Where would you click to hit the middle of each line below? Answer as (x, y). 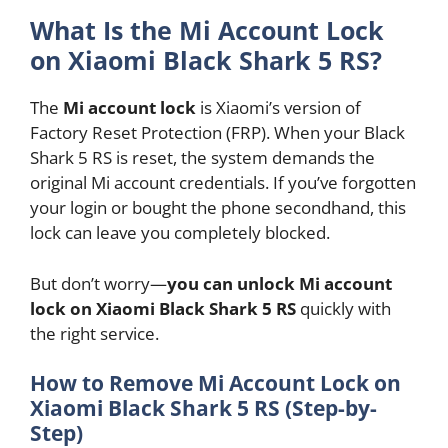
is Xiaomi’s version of (278, 108)
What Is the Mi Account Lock (207, 30)
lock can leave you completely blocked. (180, 233)
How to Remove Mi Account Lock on (215, 383)
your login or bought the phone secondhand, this (218, 208)
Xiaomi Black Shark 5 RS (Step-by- (203, 408)
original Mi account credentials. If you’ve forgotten (223, 183)
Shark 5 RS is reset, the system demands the (202, 158)
